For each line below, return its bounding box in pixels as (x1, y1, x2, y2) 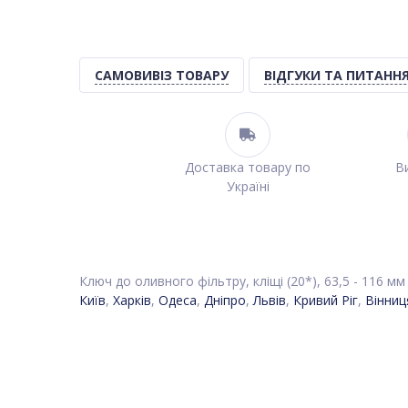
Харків (113, 291, 151, 309)
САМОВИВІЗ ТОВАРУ (95, 66, 229, 84)
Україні (226, 178, 270, 195)
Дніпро (204, 291, 246, 309)
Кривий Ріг (293, 291, 358, 309)
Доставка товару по (185, 158, 311, 176)
